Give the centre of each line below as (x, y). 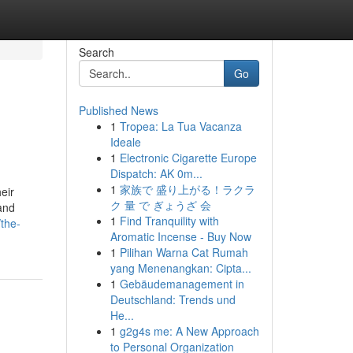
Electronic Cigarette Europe (188, 158)
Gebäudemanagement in (182, 284)
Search (96, 52)
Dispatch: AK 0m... (156, 173)
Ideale (125, 142)
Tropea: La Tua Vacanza (180, 126)
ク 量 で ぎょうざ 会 (160, 205)
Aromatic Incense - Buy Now (180, 236)
